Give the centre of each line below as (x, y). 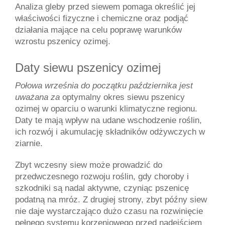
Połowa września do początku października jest (104, 86)
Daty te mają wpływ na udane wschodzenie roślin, (108, 120)
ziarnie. (29, 143)
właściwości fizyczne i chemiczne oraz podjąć (102, 18)
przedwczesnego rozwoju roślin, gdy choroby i (102, 177)
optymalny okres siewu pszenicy (124, 97)
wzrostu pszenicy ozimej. (63, 41)
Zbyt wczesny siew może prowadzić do (89, 165)
